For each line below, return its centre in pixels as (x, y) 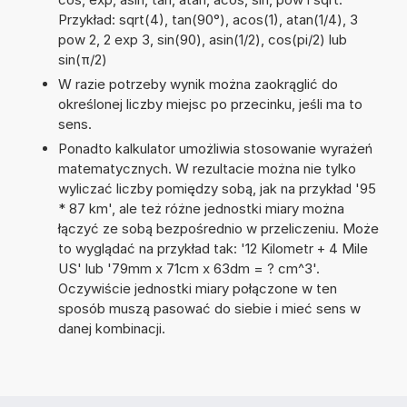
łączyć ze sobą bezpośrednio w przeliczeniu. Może (218, 228)
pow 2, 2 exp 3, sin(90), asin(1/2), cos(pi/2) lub (202, 39)
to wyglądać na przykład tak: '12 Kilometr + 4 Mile (213, 248)
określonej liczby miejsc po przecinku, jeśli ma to (210, 104)
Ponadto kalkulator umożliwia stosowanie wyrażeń (215, 148)
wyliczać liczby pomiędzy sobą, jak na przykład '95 (217, 188)
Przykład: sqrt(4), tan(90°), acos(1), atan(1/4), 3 (208, 19)
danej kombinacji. (111, 328)
